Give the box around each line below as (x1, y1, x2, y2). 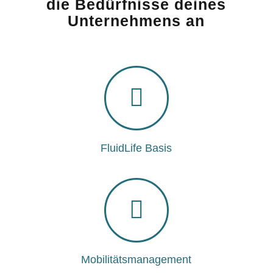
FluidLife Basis (101, 141, 172, 154)
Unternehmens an (68, 12, 205, 30)
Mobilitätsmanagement (81, 253, 192, 266)
